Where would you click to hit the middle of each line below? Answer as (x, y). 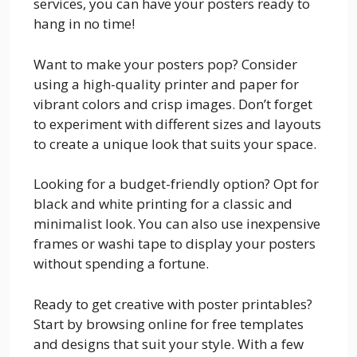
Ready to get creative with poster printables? (173, 304)
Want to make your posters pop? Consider (165, 64)
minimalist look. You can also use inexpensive (177, 224)
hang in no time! (84, 24)
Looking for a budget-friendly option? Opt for (176, 184)
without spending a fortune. (121, 263)
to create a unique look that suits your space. (175, 143)
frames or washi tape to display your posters (175, 243)
